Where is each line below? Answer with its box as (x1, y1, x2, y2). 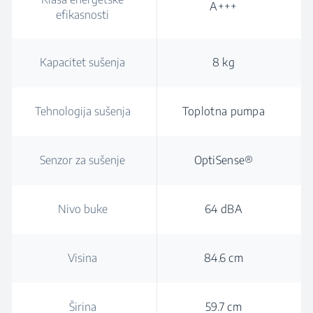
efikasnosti (56, 8, 109, 22)
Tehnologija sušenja (34, 104, 131, 118)
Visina (68, 251, 97, 265)
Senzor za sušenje (40, 153, 125, 167)
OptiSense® (194, 153, 254, 167)
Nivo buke (57, 202, 108, 216)
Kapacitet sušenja (40, 55, 125, 69)
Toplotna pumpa (182, 104, 265, 118)
